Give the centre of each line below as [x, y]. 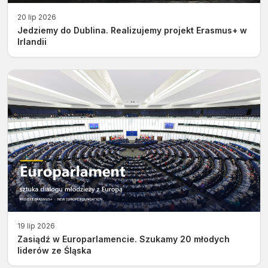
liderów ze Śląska [54, 251]
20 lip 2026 [37, 17]
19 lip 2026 [36, 226]
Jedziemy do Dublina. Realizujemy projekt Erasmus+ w [132, 30]
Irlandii [32, 41]
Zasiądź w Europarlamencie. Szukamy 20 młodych [124, 239]
